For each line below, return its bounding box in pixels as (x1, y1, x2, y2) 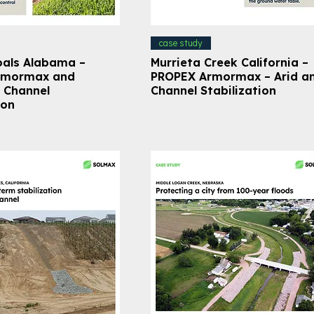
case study (158, 37, 203, 48)
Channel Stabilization (150, 83, 276, 97)
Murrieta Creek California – (150, 55, 308, 69)
